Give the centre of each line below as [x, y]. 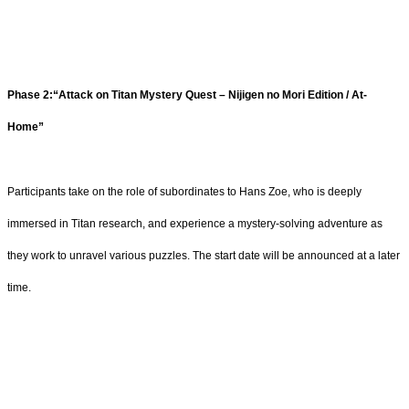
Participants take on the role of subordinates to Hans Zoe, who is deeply [184, 192]
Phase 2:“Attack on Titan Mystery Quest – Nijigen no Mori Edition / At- [187, 94]
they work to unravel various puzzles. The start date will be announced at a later [204, 256]
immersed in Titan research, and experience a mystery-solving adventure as [195, 224]
